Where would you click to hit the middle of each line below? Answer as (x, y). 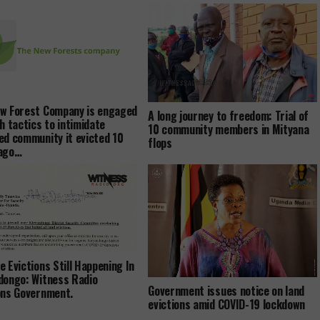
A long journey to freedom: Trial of (229, 116)
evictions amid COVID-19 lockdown (227, 304)
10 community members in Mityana (229, 130)
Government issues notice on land (226, 290)
